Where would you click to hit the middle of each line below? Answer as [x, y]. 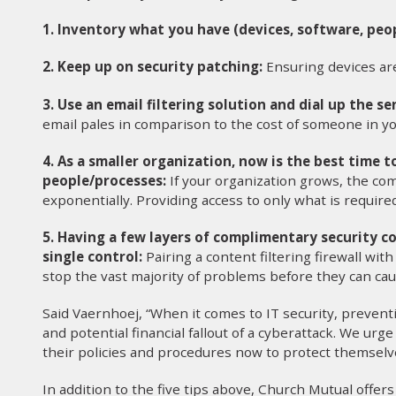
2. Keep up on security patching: [152, 67]
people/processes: [104, 180]
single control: [92, 256]
